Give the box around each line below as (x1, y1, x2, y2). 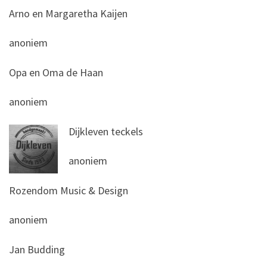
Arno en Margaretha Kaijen (9, 6, 128, 20)
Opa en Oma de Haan (9, 65, 103, 79)
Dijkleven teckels (69, 124, 143, 138)
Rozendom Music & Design (9, 183, 128, 197)
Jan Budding (9, 242, 65, 256)
